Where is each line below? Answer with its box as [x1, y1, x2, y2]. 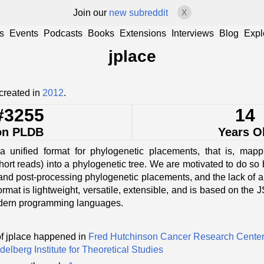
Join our [72, 8, 109, 18]
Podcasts [44, 28, 82, 38]
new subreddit [108, 8, 168, 18]
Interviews [171, 28, 214, 38]
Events [9, 28, 38, 38]
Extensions [120, 28, 166, 38]
